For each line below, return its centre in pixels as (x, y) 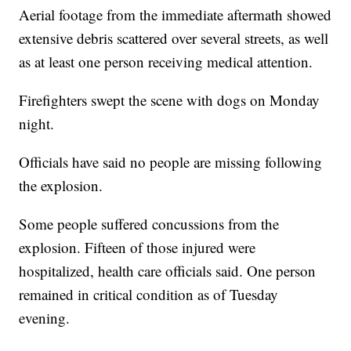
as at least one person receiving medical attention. (166, 62)
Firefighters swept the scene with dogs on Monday (170, 100)
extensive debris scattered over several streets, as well (174, 38)
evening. (45, 318)
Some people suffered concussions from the (149, 224)
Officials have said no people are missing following (171, 162)
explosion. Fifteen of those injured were (138, 248)
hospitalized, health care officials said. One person (168, 271)
